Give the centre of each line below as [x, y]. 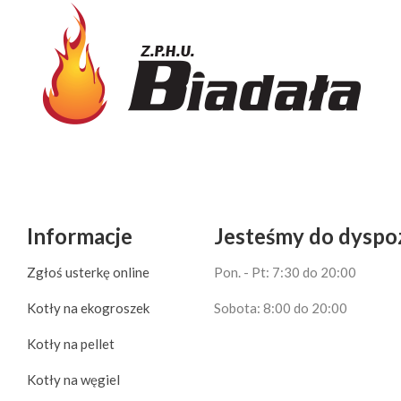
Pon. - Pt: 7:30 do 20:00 [285, 273]
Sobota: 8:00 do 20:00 [281, 308]
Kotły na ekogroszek [88, 308]
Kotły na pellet [71, 344]
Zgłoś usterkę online [88, 273]
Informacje [80, 236]
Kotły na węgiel [73, 380]
